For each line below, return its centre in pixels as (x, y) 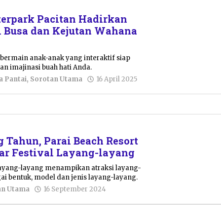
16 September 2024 (75, 189)
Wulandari (128, 207)
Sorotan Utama (56, 79)
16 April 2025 (117, 79)
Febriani (155, 87)
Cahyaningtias (166, 97)
